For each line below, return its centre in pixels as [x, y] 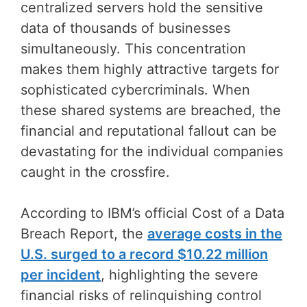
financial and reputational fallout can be [149, 131]
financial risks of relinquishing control [141, 295]
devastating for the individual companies [152, 151]
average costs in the [215, 233]
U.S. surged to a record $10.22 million [144, 254]
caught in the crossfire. [97, 172]
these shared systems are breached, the [151, 110]
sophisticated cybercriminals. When [135, 89]
